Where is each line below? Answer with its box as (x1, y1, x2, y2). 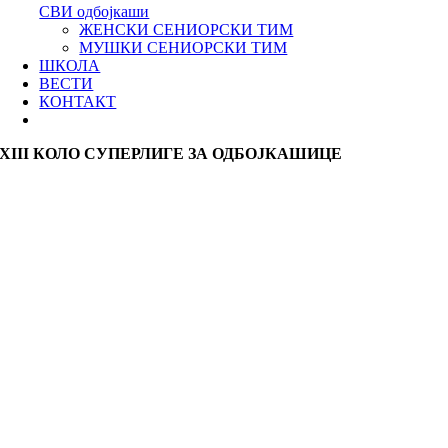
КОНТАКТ (39, 93, 117, 110)
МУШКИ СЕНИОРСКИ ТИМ (79, 39, 288, 56)
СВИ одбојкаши (39, 3, 150, 20)
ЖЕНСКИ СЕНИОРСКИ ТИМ (79, 21, 294, 38)
